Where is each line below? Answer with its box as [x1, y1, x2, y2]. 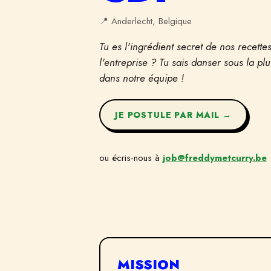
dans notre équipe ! [99, 71, 184, 85]
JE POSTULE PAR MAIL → [115, 109, 232, 121]
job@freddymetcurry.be [163, 151, 267, 165]
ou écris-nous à [99, 151, 163, 165]
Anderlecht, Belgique [111, 15, 192, 28]
